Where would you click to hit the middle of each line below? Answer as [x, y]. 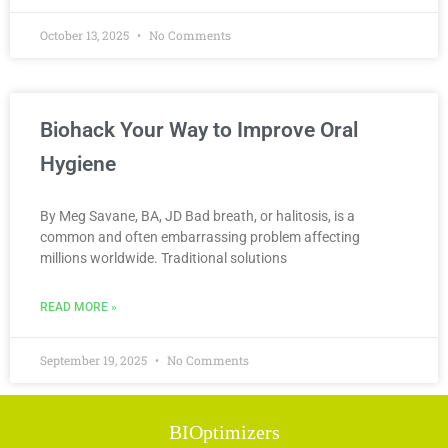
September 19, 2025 [95, 360]
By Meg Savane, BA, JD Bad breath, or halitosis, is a [197, 216]
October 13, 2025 [86, 35]
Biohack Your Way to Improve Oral [199, 130]
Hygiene [78, 164]
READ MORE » [78, 307]
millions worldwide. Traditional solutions [163, 258]
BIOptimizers [224, 432]
